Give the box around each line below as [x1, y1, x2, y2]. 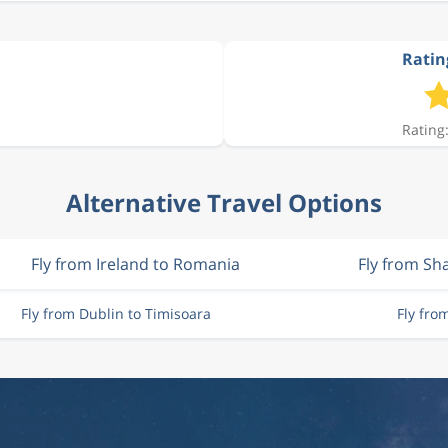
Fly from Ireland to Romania [31, 253, 241, 275]
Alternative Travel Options [66, 186, 382, 219]
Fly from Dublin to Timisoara [20, 304, 211, 323]
